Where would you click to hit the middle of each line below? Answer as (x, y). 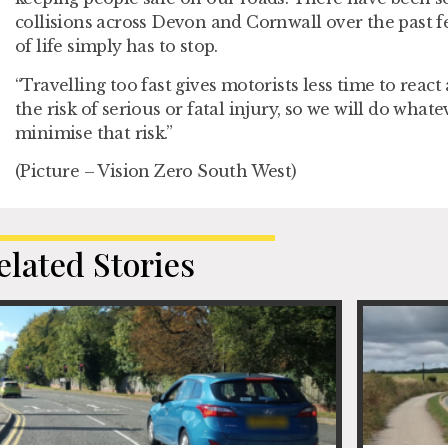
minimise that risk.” (93, 132)
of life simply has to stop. (116, 46)
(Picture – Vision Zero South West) (156, 171)
